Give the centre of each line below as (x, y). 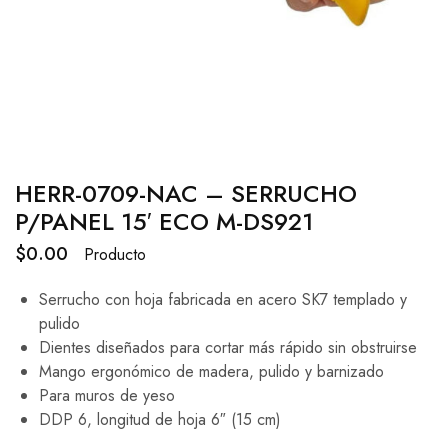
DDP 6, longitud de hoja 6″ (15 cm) (160, 419)
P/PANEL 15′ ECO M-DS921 (164, 221)
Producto (115, 254)
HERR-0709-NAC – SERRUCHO (186, 193)
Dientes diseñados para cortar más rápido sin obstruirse (228, 347)
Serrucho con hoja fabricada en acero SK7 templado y (223, 299)
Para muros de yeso (107, 395)
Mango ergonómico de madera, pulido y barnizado (211, 371)
